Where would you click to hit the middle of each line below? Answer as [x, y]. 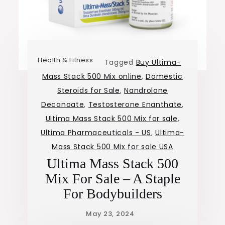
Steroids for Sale [88, 91]
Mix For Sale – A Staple [113, 179]
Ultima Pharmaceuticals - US [96, 133]
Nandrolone [146, 91]
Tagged [120, 63]
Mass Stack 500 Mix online [92, 77]
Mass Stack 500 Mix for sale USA [113, 147]
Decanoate [63, 105]
